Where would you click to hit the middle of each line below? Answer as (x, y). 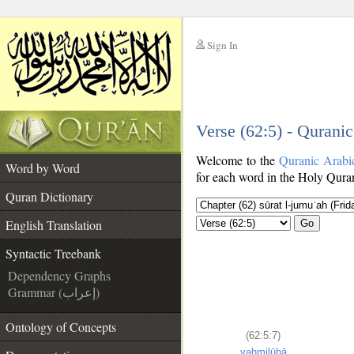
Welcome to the (237, 160)
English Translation (54, 225)
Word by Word (43, 168)
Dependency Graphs (59, 275)
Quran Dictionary (49, 196)
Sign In (222, 45)
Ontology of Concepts (61, 327)
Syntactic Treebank (53, 253)
